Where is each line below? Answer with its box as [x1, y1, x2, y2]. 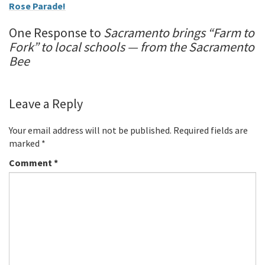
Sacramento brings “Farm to [104, 24, 254, 41]
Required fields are [173, 124, 248, 137]
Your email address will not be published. [9, 124, 172, 137]
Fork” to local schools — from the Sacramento [9, 38, 254, 56]
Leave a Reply [9, 95, 83, 112]
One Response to [9, 24, 104, 41]
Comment [9, 157, 54, 169]
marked [9, 137, 41, 150]
